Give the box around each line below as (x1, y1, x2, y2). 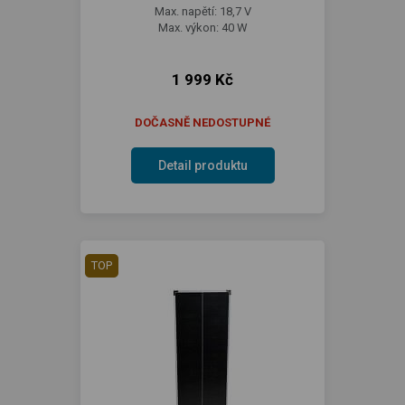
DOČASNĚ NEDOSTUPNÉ (135, 115, 270, 129)
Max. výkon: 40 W (157, 20, 248, 34)
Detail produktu (157, 157, 248, 173)
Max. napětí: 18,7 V (154, 4, 251, 18)
